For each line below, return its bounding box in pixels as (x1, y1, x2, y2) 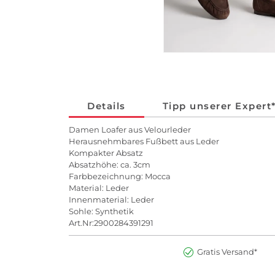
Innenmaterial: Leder (69, 194, 154, 204)
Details (87, 99, 126, 112)
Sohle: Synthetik (69, 206, 134, 216)
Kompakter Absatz (69, 147, 143, 158)
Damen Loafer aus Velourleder (69, 124, 191, 134)
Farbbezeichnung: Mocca (69, 171, 171, 181)
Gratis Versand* (196, 247, 257, 257)
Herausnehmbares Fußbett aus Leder (69, 136, 219, 146)
